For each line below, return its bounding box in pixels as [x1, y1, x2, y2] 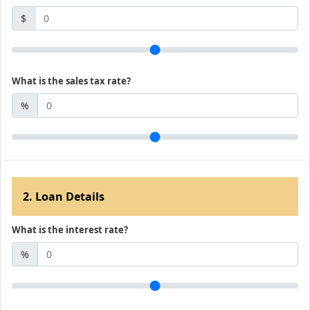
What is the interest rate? [12, 224, 128, 236]
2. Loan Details [23, 189, 104, 204]
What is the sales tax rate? [12, 75, 131, 87]
